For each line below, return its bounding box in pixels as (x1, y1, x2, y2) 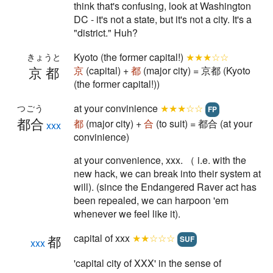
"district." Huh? (74, 26, 138, 40)
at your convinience (74, 101, 160, 115)
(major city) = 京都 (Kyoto (141, 63, 250, 77)
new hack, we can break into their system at (74, 166, 261, 180)
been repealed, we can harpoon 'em (74, 193, 229, 207)
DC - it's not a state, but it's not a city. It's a (74, 12, 252, 26)
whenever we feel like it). (74, 207, 180, 221)
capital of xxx (74, 231, 132, 245)
